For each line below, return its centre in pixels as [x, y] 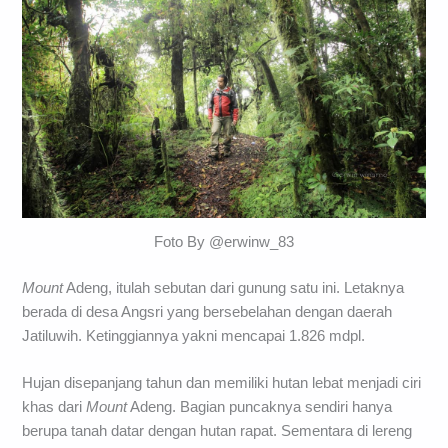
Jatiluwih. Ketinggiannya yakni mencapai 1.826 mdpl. [194, 335]
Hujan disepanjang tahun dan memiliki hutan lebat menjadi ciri [222, 382]
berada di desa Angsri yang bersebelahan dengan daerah [207, 311]
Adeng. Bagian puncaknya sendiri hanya [260, 406]
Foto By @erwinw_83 [224, 241]
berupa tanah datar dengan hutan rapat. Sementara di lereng [217, 430]
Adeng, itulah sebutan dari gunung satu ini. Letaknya [234, 287]
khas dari [54, 406]
